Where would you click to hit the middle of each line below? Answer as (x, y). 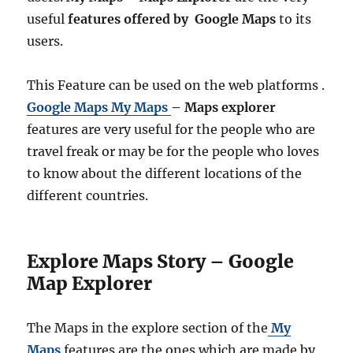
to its (294, 19)
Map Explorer (90, 284)
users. (45, 41)
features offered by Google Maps (172, 19)
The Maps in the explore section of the (148, 328)
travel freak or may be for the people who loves (173, 152)
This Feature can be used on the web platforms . (176, 85)
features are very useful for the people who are (171, 130)
